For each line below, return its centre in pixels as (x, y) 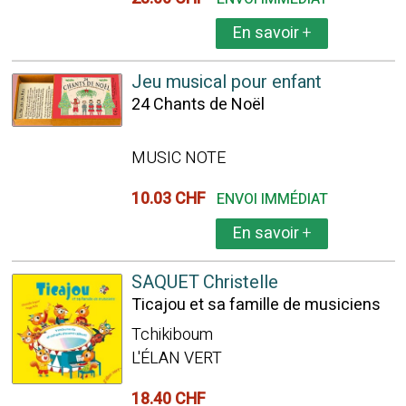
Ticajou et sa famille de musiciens (256, 305)
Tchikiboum (172, 335)
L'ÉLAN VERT (176, 358)
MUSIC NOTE (178, 158)
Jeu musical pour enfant (226, 82)
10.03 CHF (172, 199)
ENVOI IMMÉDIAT (272, 199)
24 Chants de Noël (198, 105)
